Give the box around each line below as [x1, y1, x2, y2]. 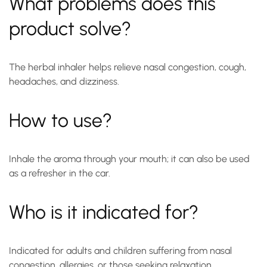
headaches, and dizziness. [9, 75, 119, 87]
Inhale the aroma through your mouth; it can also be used [9, 153, 250, 164]
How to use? [9, 108, 112, 132]
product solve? [9, 17, 131, 40]
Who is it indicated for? [9, 200, 198, 223]
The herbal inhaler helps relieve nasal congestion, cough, [9, 61, 246, 73]
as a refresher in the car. [9, 167, 110, 179]
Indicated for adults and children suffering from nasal [9, 244, 232, 256]
